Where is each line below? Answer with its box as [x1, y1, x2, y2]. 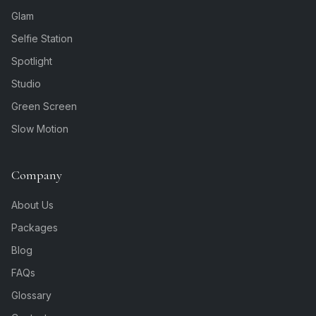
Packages [11, 221, 58, 234]
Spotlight [11, 55, 52, 68]
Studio [11, 78, 41, 90]
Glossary [11, 289, 51, 302]
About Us [11, 199, 54, 212]
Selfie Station [11, 32, 73, 45]
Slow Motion [11, 123, 68, 135]
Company [11, 167, 62, 183]
